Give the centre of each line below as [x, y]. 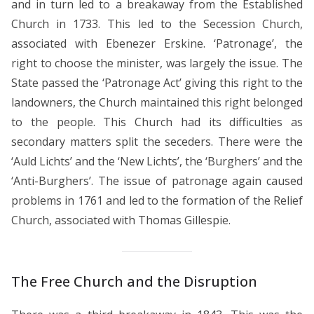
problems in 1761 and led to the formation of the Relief [157, 200]
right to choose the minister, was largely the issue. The [157, 63]
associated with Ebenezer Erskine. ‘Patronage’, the [157, 43]
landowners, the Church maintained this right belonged [157, 102]
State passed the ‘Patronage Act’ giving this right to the [157, 82]
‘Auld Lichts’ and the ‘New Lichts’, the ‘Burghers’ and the [157, 161]
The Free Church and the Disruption [134, 281]
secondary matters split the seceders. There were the [157, 141]
